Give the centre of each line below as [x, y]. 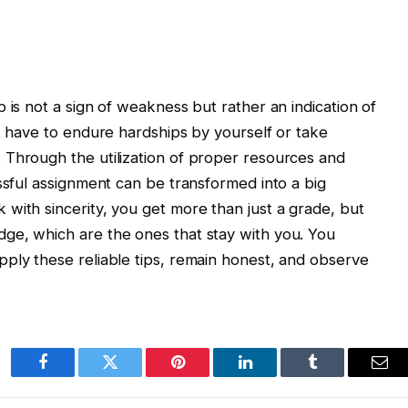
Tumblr [335, 376]
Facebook [73, 376]
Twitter [133, 376]
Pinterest [205, 376]
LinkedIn [274, 376]
